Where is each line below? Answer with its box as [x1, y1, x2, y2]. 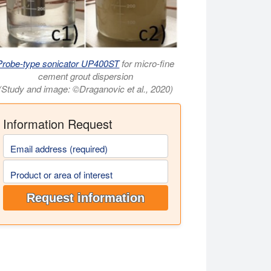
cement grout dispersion [38, 69, 133, 82]
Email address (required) [10, 142, 108, 155]
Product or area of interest [10, 168, 113, 181]
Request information [26, 191, 145, 205]
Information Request [2, 114, 113, 132]
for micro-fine [119, 56, 175, 70]
